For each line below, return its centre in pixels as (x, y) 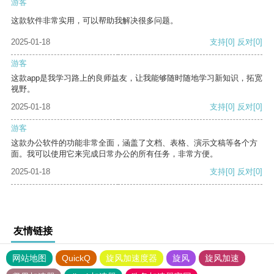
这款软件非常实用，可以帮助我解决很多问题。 (94, 21)
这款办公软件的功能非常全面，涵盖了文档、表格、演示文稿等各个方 (134, 143)
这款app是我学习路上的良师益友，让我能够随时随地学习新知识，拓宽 (137, 78)
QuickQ (76, 258)
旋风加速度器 (131, 258)
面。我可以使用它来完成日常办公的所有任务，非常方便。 (114, 154)
